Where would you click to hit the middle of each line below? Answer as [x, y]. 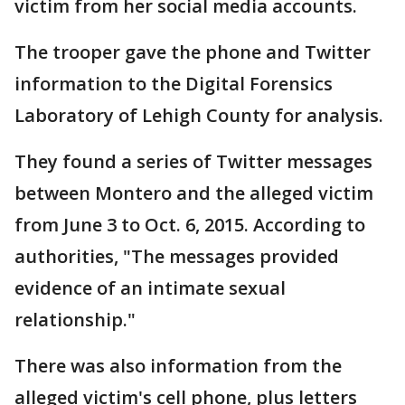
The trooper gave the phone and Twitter [193, 52]
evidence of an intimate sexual [150, 288]
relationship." [75, 320]
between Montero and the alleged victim [194, 193]
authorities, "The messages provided [177, 256]
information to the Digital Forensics [174, 84]
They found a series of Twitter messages [193, 161]
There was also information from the [178, 366]
